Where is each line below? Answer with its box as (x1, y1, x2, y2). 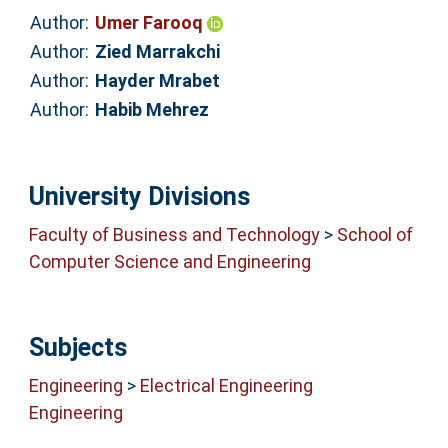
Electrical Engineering (139, 375, 313, 397)
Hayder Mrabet (94, 70, 220, 92)
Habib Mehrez (94, 99, 209, 121)
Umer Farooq (94, 12, 207, 34)
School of (336, 224, 413, 246)
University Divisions (28, 181, 250, 211)
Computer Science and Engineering (28, 251, 311, 273)
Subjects (28, 332, 127, 362)
